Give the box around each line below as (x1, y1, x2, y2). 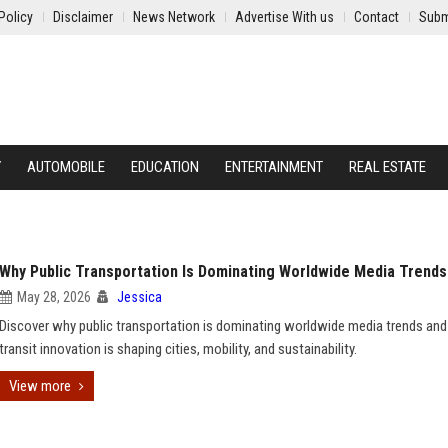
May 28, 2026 (17, 289, 91, 305)
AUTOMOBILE (27, 158, 105, 176)
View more (9, 377, 71, 395)
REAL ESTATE (349, 158, 426, 176)
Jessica (117, 289, 162, 305)
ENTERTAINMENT (225, 158, 323, 176)
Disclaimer (53, 9, 113, 25)
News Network (133, 9, 215, 25)
